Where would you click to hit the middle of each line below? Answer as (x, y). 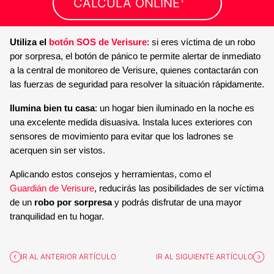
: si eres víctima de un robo (201, 42)
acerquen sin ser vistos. (57, 150)
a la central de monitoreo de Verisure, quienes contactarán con (134, 70)
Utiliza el (29, 42)
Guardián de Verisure (52, 188)
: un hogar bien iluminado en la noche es (175, 108)
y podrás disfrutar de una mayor (177, 202)
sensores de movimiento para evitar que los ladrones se (121, 136)
